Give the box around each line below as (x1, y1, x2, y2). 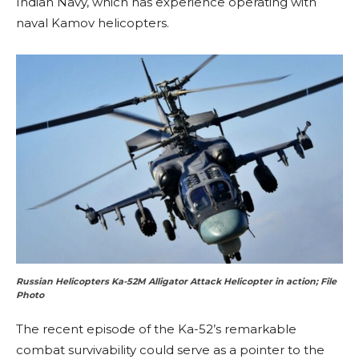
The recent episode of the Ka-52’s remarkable (16, 321, 296, 337)
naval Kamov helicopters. (16, 15, 169, 31)
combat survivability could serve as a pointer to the (16, 341, 325, 357)
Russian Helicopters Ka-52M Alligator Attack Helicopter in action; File (16, 275, 337, 287)
